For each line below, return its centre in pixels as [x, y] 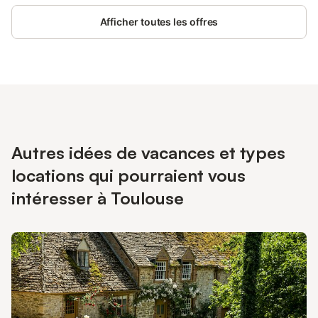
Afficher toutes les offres [159, 22]
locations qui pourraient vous [128, 175]
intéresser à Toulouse [98, 198]
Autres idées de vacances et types [148, 153]
